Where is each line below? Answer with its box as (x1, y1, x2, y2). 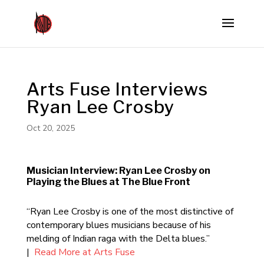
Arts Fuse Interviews (26, 78, 208, 100)
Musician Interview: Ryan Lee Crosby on (26, 165, 210, 176)
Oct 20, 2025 (26, 123, 75, 134)
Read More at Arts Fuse (34, 246, 135, 259)
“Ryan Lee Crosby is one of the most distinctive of (26, 205, 233, 218)
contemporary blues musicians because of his (26, 219, 211, 232)
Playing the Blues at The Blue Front (26, 176, 190, 187)
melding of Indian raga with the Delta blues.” (26, 232, 212, 245)
